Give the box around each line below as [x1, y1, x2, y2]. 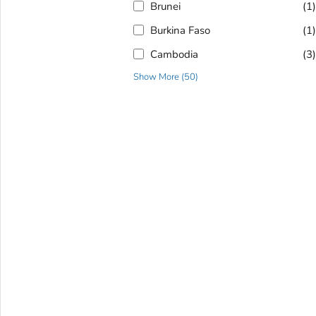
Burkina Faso [150, 23, 210, 38]
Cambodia [150, 47, 198, 62]
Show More [133, 71, 179, 84]
